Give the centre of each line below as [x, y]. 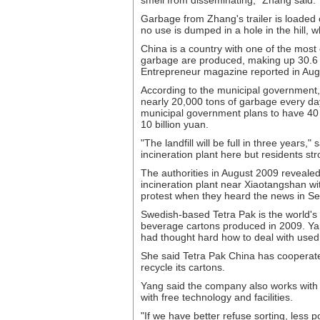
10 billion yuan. [175, 124]
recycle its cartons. [183, 267]
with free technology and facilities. [217, 297]
